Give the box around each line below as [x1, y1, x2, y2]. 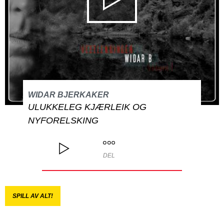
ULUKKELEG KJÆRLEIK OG [27, 102, 146, 112]
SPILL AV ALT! [12, 192, 53, 199]
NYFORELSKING [27, 115, 98, 125]
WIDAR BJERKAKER [27, 90, 109, 99]
